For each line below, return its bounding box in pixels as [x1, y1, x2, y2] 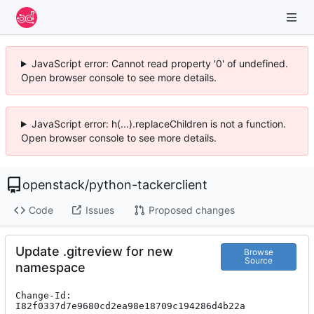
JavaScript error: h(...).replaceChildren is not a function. [31, 118, 286, 130]
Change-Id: [15, 289, 71, 301]
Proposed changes [148, 204, 235, 217]
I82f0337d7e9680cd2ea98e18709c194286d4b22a [15, 300, 245, 311]
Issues [85, 204, 114, 217]
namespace [15, 259, 86, 275]
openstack [22, 177, 85, 192]
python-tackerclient [89, 177, 207, 192]
